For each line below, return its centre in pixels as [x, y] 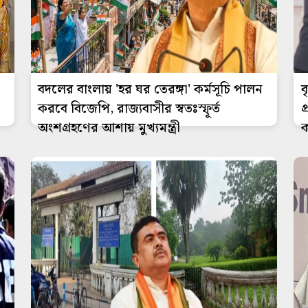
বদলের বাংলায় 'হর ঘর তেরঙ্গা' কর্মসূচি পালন [151, 89]
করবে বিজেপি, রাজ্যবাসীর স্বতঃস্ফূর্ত [129, 109]
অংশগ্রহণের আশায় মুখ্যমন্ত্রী [109, 128]
